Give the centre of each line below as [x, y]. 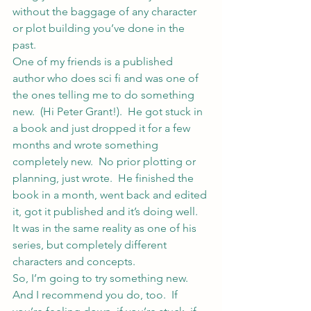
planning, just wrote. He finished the [104, 178]
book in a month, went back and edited [111, 195]
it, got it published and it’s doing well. [108, 211]
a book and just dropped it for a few [103, 128]
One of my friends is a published [94, 61]
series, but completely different [91, 245]
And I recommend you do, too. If [96, 295]
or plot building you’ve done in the [100, 28]
